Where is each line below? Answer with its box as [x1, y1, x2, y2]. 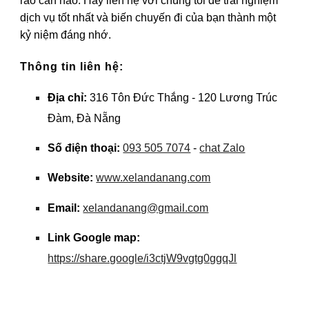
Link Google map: [48, 231, 141, 243]
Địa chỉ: [48, 91, 88, 103]
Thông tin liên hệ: [20, 60, 124, 72]
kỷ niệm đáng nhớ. [20, 29, 112, 41]
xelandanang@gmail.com [83, 201, 209, 214]
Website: [48, 172, 94, 184]
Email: [48, 201, 81, 214]
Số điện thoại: [48, 141, 121, 154]
